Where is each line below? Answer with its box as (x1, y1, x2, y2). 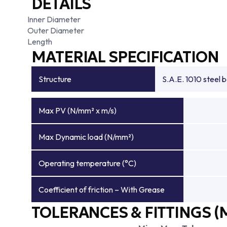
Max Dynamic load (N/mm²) (39, 132, 134, 142)
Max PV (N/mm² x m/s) (39, 105, 117, 116)
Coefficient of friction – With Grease (39, 184, 165, 195)
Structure (39, 74, 71, 84)
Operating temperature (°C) (39, 158, 136, 168)
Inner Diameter (27, 14, 81, 24)
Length (27, 36, 52, 47)
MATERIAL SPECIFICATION (31, 48, 219, 66)
